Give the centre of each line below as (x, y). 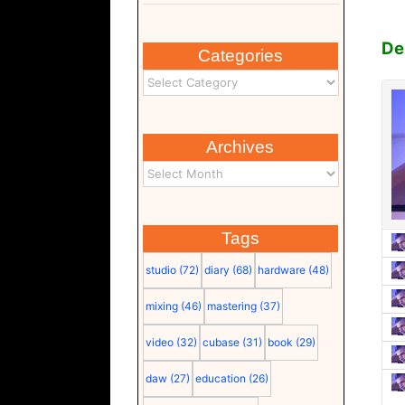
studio (160, 269)
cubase (221, 342)
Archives (240, 146)
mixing (161, 306)
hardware (281, 269)
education (220, 378)
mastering (231, 306)
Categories (240, 55)
